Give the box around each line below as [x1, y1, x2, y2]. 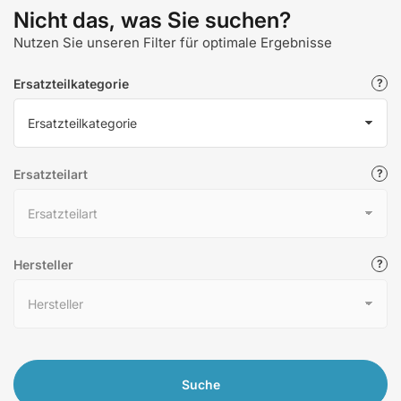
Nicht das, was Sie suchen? [13, 7, 291, 34]
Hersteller [13, 256, 73, 272]
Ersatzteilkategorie [13, 75, 129, 91]
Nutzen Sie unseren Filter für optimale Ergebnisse [13, 34, 332, 52]
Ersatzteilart [13, 166, 88, 182]
